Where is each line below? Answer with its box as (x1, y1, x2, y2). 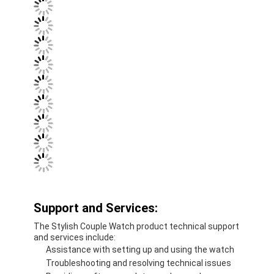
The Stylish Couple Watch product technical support (34, 221, 240, 231)
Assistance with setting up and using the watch (46, 244, 235, 254)
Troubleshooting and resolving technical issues (46, 257, 232, 268)
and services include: (34, 232, 116, 242)
